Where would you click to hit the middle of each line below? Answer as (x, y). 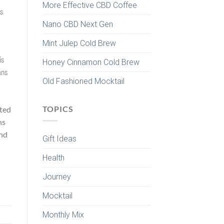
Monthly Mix (63, 215)
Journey (56, 177)
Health (53, 158)
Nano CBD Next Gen (77, 24)
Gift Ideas (59, 139)
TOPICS (58, 108)
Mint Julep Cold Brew (79, 43)
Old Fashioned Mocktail (83, 81)
